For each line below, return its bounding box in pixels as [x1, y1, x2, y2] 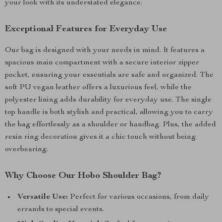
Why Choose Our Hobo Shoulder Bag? [5, 171, 161, 180]
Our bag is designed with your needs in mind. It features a [5, 47, 205, 55]
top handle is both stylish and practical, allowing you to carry [5, 109, 213, 116]
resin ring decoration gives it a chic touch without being [5, 133, 196, 141]
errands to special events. [17, 206, 104, 214]
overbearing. [5, 146, 48, 154]
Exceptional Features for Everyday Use [5, 25, 167, 34]
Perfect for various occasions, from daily [68, 193, 209, 201]
